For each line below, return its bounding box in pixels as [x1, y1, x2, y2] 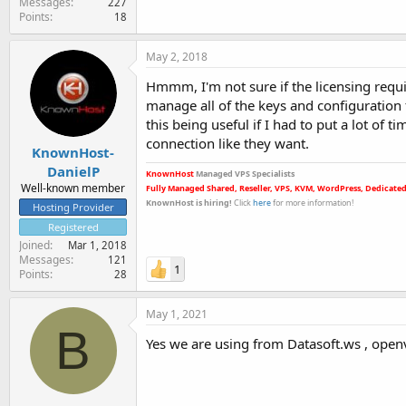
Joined [19, 237, 50, 253]
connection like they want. [146, 133, 309, 152]
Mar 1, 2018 [68, 238, 127, 252]
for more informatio [271, 196, 346, 208]
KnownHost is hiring [146, 196, 229, 208]
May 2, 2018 [146, 48, 208, 64]
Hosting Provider [32, 200, 114, 214]
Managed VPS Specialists [194, 167, 295, 179]
